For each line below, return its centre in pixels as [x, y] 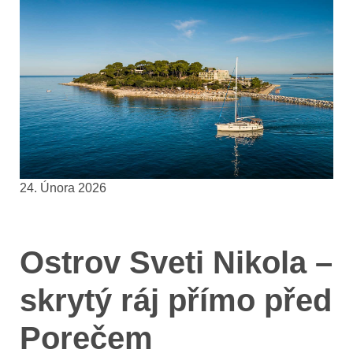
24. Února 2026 [63, 188]
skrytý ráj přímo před [176, 300]
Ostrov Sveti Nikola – [176, 262]
